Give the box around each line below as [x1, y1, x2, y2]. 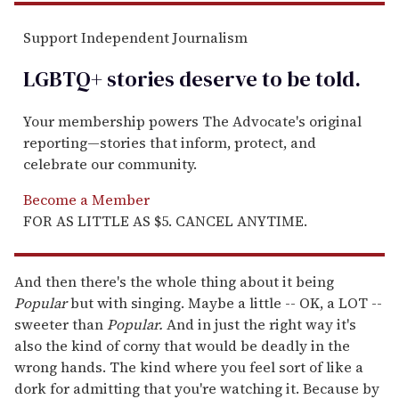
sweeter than [14, 314, 107, 335]
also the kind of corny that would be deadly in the [14, 336, 350, 356]
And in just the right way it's [163, 314, 356, 335]
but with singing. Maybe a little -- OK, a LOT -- [67, 293, 382, 313]
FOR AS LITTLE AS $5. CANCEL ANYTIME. [23, 211, 307, 232]
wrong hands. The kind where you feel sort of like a [14, 357, 363, 378]
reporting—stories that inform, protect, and [23, 133, 316, 153]
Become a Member [23, 190, 150, 210]
